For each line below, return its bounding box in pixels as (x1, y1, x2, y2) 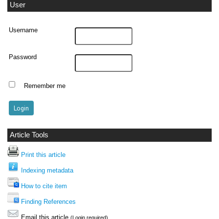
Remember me (23, 82, 66, 89)
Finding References (21, 198, 76, 206)
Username (9, 26, 38, 34)
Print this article (21, 151, 66, 159)
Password (9, 53, 37, 61)
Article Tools (10, 131, 48, 139)
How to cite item (21, 182, 67, 190)
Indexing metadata (21, 167, 73, 175)
